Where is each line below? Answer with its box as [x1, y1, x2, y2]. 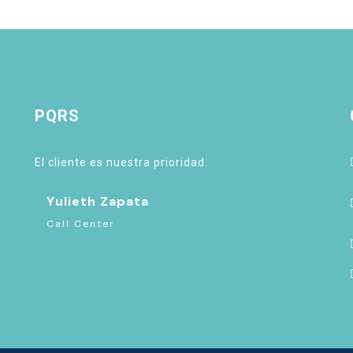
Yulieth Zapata [46, 193, 149, 210]
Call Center [46, 217, 115, 230]
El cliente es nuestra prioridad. [34, 156, 208, 169]
